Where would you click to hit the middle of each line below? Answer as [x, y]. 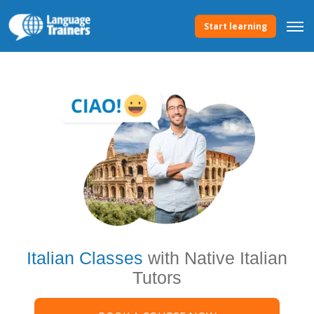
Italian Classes [85, 258]
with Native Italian [215, 258]
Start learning [235, 26]
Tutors [157, 278]
